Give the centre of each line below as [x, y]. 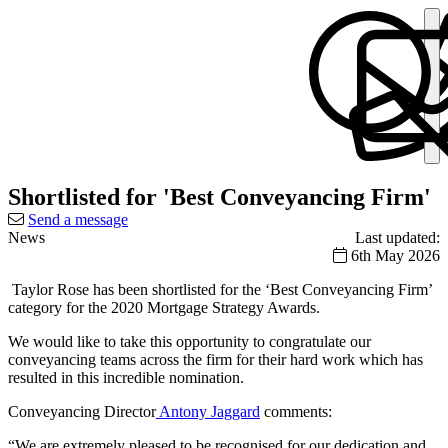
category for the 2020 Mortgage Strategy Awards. [164, 307]
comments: [296, 411]
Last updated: [397, 237]
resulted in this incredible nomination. [126, 377]
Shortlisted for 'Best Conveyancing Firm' [219, 196]
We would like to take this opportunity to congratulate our [189, 341]
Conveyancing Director [82, 411]
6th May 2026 [393, 255]
